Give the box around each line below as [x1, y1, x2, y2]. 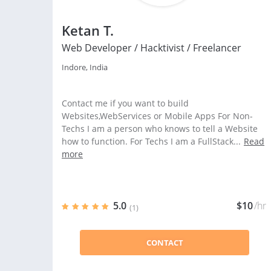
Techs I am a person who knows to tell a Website [62, 123, 258, 134]
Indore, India [62, 62, 108, 73]
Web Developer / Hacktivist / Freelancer [62, 41, 241, 54]
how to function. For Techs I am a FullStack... [62, 135, 241, 147]
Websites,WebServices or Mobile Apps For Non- [62, 110, 253, 122]
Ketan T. [62, 21, 114, 39]
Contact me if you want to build [62, 97, 189, 109]
